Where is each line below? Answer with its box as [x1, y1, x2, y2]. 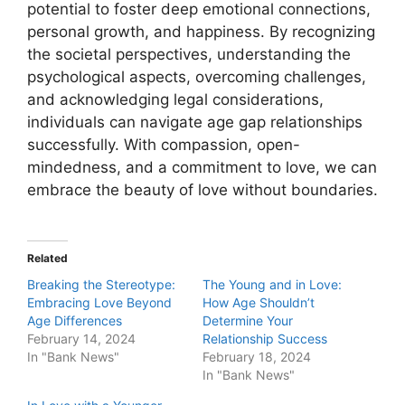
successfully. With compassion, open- [27, 136, 300, 154]
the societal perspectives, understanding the [27, 45, 351, 63]
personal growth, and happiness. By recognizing [27, 23, 375, 41]
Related [27, 250, 68, 265]
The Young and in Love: [202, 276, 342, 292]
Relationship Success [202, 330, 327, 346]
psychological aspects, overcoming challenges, [27, 68, 366, 86]
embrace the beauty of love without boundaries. [27, 181, 378, 199]
